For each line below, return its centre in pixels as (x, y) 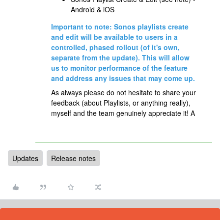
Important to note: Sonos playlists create (120, 27)
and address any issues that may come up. (123, 78)
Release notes (73, 158)
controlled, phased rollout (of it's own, (115, 47)
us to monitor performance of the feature (119, 68)
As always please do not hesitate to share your (124, 92)
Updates (25, 158)
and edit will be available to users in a (114, 37)
